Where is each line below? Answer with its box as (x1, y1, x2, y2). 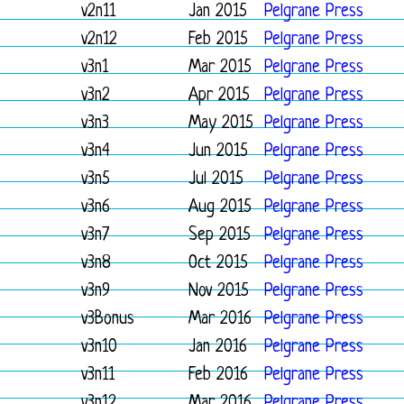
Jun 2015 (188, 142, 248, 161)
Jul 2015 (188, 170, 243, 189)
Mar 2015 (188, 59, 252, 78)
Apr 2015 (188, 87, 250, 106)
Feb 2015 (188, 31, 248, 50)
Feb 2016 (188, 366, 248, 385)
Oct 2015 (188, 254, 248, 273)
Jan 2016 (188, 338, 247, 357)
